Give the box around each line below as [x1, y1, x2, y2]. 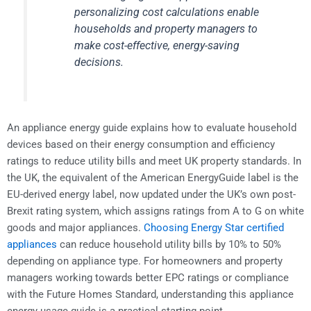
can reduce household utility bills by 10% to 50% [57, 237, 281, 251]
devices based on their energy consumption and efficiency [7, 137, 275, 151]
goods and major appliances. [7, 221, 144, 234]
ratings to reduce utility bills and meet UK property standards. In [7, 154, 301, 167]
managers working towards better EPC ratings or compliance [7, 271, 289, 284]
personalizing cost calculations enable [74, 6, 260, 19]
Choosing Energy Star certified [144, 221, 284, 234]
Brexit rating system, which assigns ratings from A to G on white [7, 204, 304, 217]
